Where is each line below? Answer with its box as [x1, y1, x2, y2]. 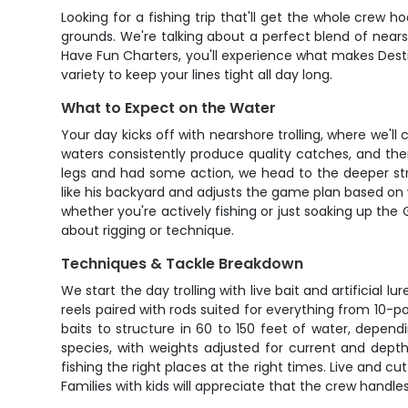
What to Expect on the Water [61, 97, 277, 118]
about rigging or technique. [61, 221, 235, 240]
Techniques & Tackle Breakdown [61, 253, 304, 274]
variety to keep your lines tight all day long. [61, 66, 333, 84]
